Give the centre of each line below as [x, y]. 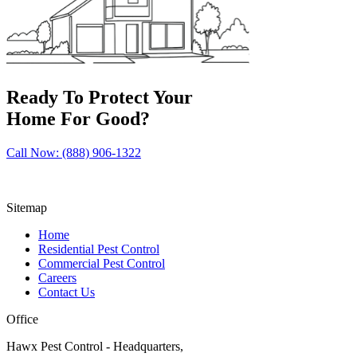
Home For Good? [78, 118]
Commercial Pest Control [102, 263]
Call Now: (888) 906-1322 [74, 152]
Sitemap [27, 207]
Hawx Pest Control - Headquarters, [95, 346]
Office [22, 319]
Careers [57, 277]
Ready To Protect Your [100, 97]
